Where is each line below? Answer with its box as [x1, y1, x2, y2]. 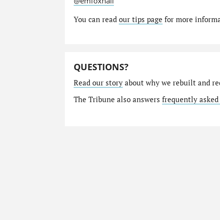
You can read [73, 14, 119, 24]
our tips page [118, 14, 163, 24]
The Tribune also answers [73, 95, 162, 105]
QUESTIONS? [73, 60, 129, 73]
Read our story [73, 78, 123, 87]
